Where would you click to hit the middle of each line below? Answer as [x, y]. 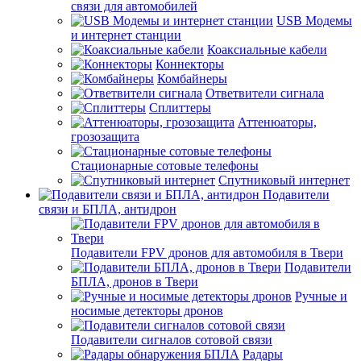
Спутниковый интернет [284, 180]
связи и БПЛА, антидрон [108, 209]
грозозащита [105, 136]
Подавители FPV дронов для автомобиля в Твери [207, 252]
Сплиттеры [180, 107]
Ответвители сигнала [265, 93]
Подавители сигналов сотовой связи [172, 339]
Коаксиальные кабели [267, 49]
